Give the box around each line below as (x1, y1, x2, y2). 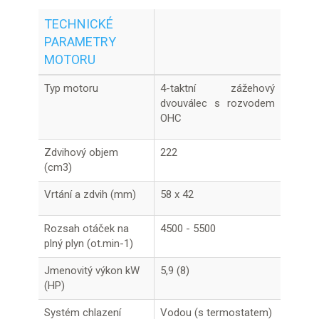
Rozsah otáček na (44, 222, 129, 235)
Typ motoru (44, 82, 98, 95)
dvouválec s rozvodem (160, 97, 275, 110)
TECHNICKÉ (44, 16, 113, 31)
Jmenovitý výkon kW (44, 264, 140, 277)
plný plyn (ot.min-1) (44, 237, 133, 250)
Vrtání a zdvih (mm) (44, 188, 136, 201)
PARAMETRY (44, 34, 116, 49)
